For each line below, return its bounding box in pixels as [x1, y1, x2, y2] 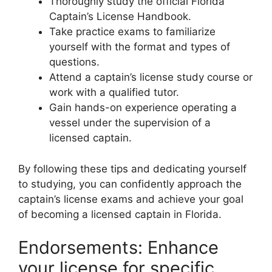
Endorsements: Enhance [18, 237, 219, 258]
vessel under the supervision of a [49, 117, 211, 129]
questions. [49, 56, 100, 68]
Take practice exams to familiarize [49, 25, 216, 38]
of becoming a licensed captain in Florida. [18, 208, 222, 220]
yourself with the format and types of [49, 41, 230, 53]
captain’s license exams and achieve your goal [18, 192, 243, 205]
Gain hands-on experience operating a [49, 101, 237, 114]
